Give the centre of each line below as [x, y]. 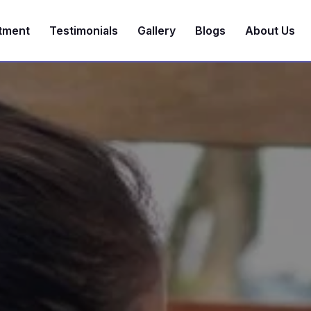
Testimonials [83, 31]
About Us [270, 31]
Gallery [156, 31]
